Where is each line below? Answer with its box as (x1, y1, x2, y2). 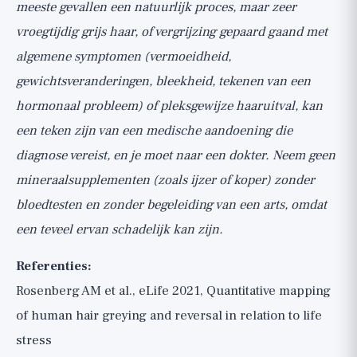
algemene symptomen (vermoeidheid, (16, 48, 231, 65)
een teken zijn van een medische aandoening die (16, 122, 292, 139)
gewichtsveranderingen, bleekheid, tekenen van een (16, 73, 311, 90)
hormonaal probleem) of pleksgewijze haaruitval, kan (16, 97, 323, 115)
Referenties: (16, 257, 92, 275)
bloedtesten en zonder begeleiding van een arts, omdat (16, 196, 327, 214)
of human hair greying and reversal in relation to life (16, 307, 322, 324)
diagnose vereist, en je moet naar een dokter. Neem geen (16, 147, 335, 164)
